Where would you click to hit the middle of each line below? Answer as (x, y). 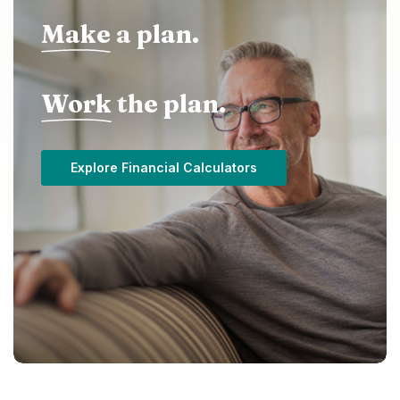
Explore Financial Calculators (164, 168)
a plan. (155, 34)
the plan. (169, 104)
